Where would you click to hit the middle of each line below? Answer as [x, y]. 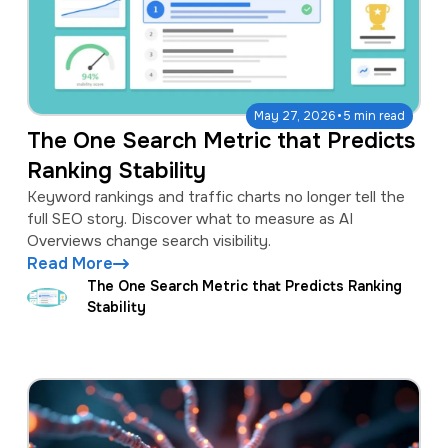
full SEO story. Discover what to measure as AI [189, 219]
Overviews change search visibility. [148, 241]
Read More [69, 264]
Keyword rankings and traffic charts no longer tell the [215, 197]
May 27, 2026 [295, 116]
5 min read [374, 116]
